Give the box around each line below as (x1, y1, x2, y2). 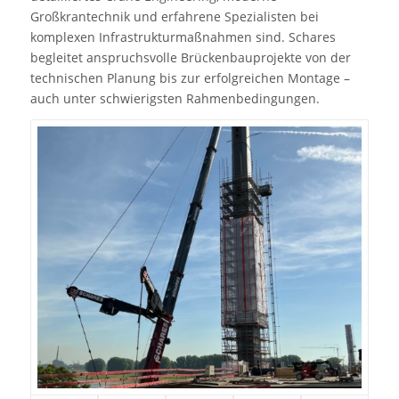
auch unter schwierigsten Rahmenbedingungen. (29, 89, 320, 107)
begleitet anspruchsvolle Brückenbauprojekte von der (29, 48, 351, 66)
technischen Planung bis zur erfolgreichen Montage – (29, 69, 350, 86)
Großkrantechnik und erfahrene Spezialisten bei (29, 7, 319, 25)
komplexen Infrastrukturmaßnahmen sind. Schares (29, 28, 336, 45)
